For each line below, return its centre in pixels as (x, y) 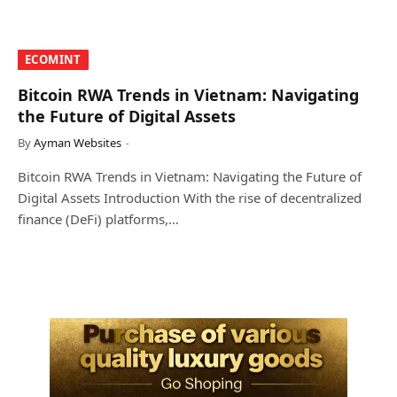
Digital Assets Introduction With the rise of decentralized (190, 197)
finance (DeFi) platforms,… (98, 218)
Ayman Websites (78, 142)
